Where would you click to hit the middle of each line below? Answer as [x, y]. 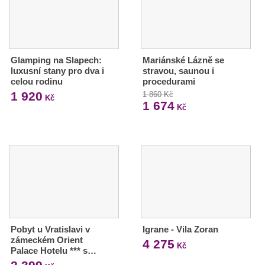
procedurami [169, 81]
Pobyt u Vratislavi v [50, 229]
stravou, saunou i [178, 70]
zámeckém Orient [47, 240]
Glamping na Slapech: [56, 60]
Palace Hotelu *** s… [54, 250]
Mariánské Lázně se [183, 60]
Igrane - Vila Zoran [180, 229]
